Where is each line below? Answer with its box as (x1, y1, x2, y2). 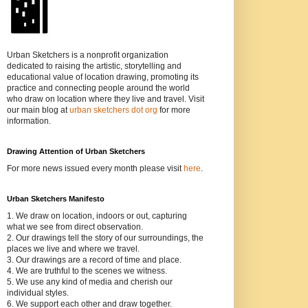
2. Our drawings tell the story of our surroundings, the (6, 233, 203, 243)
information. (6, 116, 51, 126)
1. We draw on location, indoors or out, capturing (6, 211, 187, 221)
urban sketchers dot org (69, 105, 159, 115)
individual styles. (6, 288, 69, 298)
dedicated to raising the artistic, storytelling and (6, 61, 181, 71)
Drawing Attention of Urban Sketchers (6, 147, 145, 156)
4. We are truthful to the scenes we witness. (6, 266, 167, 276)
